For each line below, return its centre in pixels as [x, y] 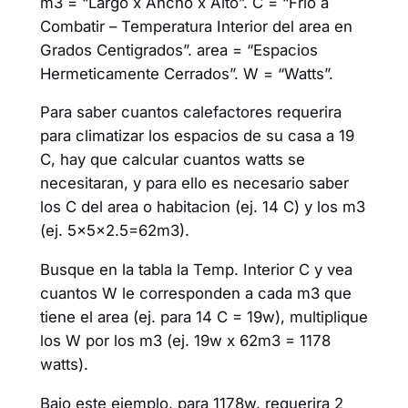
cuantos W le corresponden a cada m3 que [195, 294]
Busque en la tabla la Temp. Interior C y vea [196, 270]
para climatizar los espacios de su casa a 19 [197, 136]
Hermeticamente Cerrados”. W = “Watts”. [186, 73]
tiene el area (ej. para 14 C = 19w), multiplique [204, 317]
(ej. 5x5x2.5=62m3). [114, 231]
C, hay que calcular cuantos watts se [172, 160]
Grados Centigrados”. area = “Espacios [178, 50]
